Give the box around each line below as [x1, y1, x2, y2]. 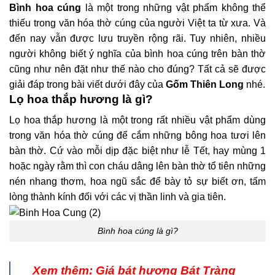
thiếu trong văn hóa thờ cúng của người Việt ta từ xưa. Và [9, 17, 266, 28]
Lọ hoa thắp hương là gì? [9, 92, 153, 106]
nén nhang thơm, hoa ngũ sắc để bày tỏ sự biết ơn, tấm [9, 176, 266, 187]
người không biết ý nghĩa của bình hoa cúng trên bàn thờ [9, 48, 266, 59]
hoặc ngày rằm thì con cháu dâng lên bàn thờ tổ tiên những [9, 161, 266, 172]
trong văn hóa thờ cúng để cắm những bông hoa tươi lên [9, 130, 266, 141]
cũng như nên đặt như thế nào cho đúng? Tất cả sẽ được [9, 63, 266, 74]
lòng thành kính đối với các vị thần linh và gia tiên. [9, 192, 226, 203]
